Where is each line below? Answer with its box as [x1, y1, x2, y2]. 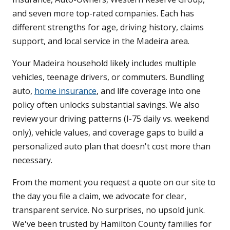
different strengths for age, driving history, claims [12, 22, 204, 33]
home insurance [34, 85, 97, 97]
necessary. [12, 155, 52, 166]
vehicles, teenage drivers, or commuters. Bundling [12, 71, 204, 83]
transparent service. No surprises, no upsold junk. [12, 204, 205, 216]
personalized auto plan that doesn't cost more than [12, 141, 210, 152]
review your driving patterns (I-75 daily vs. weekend [12, 113, 209, 125]
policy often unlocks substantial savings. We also [12, 99, 200, 111]
